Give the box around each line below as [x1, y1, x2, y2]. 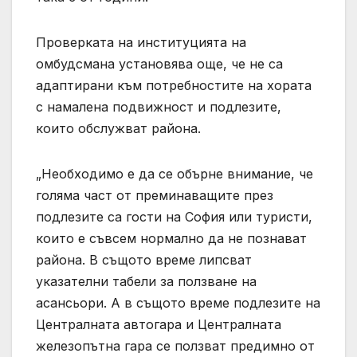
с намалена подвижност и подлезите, [36, 98, 281, 115]
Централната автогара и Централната [36, 316, 281, 332]
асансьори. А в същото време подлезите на [36, 294, 320, 311]
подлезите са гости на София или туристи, [36, 208, 312, 225]
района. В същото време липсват [36, 251, 252, 268]
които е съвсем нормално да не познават [36, 229, 307, 246]
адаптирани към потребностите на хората [36, 76, 312, 93]
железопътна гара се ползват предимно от [36, 337, 315, 354]
